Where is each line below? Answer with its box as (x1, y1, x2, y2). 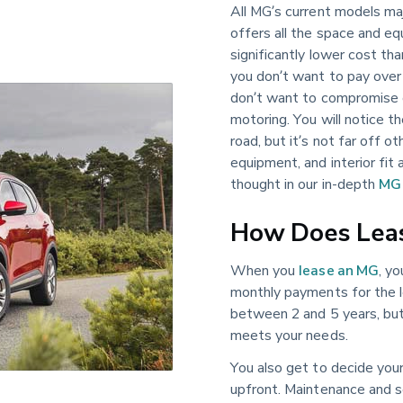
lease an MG (299, 260, 379, 279)
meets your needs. (229, 325, 348, 344)
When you (229, 260, 300, 279)
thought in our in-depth (229, 174, 379, 193)
